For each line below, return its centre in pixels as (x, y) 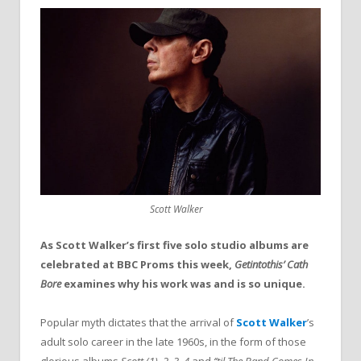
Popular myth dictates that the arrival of (138, 322)
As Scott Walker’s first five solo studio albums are (174, 245)
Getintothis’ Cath (270, 264)
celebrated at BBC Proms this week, (136, 264)
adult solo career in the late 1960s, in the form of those (173, 342)
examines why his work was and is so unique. (185, 283)
